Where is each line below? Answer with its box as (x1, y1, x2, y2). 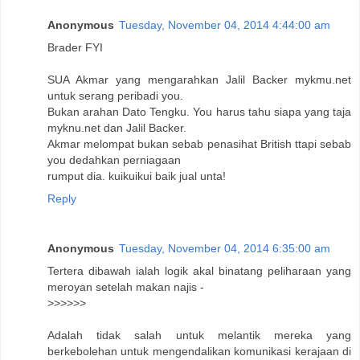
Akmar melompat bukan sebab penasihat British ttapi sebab (47, 137, 351, 151)
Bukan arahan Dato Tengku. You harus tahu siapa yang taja (47, 105, 351, 119)
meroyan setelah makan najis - (47, 280, 204, 294)
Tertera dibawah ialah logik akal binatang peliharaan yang (47, 264, 351, 278)
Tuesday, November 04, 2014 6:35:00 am (119, 242, 330, 256)
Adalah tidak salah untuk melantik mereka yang (47, 329, 351, 342)
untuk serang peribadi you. (47, 89, 183, 103)
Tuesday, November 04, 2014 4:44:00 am (119, 18, 330, 32)
